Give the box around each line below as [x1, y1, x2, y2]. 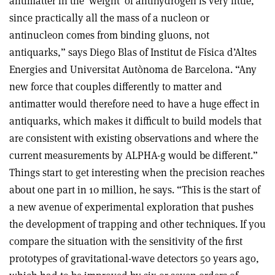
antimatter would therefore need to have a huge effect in [9, 96, 260, 110]
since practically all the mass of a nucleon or [9, 10, 209, 25]
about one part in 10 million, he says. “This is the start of [9, 182, 260, 196]
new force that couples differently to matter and [9, 79, 222, 93]
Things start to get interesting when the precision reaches [9, 165, 265, 179]
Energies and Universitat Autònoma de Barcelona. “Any [9, 62, 257, 76]
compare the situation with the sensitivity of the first [9, 234, 242, 248]
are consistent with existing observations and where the [9, 131, 258, 145]
